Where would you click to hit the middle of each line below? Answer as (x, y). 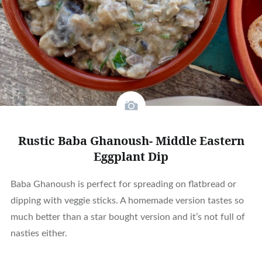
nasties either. (40, 234)
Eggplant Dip (131, 157)
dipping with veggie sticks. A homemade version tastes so (127, 201)
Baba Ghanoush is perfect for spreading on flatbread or (123, 185)
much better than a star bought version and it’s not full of (127, 217)
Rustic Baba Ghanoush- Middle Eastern (131, 141)
